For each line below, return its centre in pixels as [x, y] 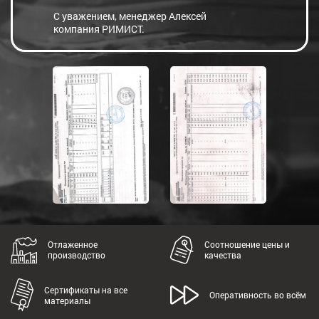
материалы [67, 300]
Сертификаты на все [85, 289]
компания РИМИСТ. [99, 29]
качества [223, 255]
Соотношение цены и [247, 245]
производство [76, 255]
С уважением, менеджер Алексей [130, 16]
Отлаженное [72, 245]
